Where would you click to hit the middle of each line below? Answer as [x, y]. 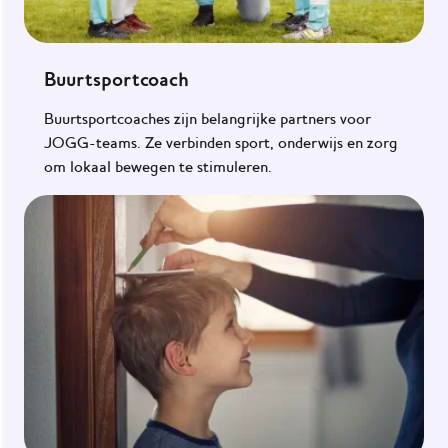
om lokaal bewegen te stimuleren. [158, 166]
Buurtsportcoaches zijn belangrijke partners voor [207, 118]
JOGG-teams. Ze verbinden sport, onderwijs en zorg [221, 142]
